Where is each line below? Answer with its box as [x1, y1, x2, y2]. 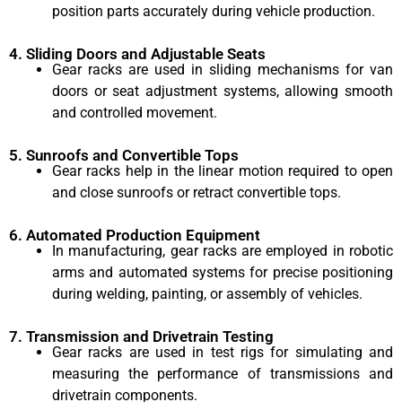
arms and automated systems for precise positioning [52, 263, 393, 281]
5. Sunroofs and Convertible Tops [9, 145, 239, 164]
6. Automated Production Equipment [9, 225, 260, 244]
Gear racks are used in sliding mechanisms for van [52, 60, 393, 78]
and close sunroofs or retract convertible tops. [52, 183, 341, 201]
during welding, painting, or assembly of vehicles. [52, 284, 363, 302]
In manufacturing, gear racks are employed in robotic [52, 241, 393, 259]
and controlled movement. [52, 103, 217, 121]
